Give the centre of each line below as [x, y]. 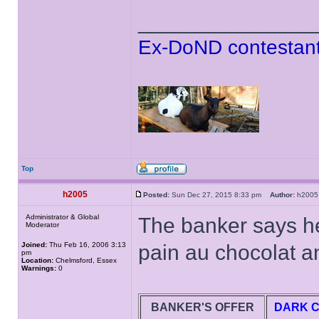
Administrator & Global [62, 217]
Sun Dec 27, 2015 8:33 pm [220, 195]
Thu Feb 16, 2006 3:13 [87, 245]
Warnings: [39, 268]
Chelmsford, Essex [85, 260]
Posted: [156, 195]
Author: [282, 195]
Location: [37, 260]
